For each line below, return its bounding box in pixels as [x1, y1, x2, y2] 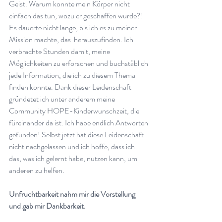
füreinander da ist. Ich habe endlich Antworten [9, 116, 150, 128]
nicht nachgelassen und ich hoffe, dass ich [9, 140, 136, 152]
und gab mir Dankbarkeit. [9, 200, 89, 212]
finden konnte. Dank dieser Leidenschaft [9, 81, 133, 93]
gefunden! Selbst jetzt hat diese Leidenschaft [9, 128, 145, 140]
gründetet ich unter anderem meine [9, 93, 116, 105]
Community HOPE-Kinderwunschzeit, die [9, 105, 141, 116]
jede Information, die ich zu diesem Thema [9, 69, 138, 81]
